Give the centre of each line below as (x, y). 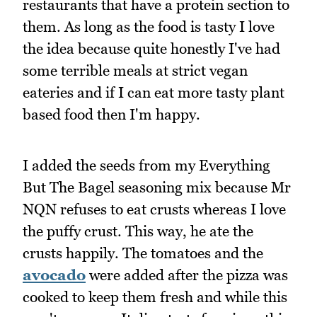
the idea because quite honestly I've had (151, 48)
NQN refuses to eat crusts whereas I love (154, 209)
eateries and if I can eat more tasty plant (154, 92)
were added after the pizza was (187, 275)
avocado (54, 275)
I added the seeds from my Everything (146, 166)
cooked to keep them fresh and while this (155, 297)
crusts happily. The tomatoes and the (143, 253)
